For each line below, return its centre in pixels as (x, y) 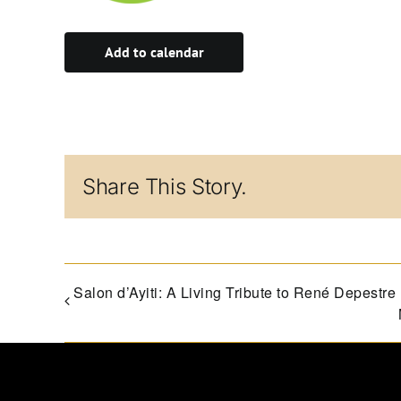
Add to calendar (154, 52)
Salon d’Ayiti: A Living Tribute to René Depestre (235, 292)
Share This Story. (165, 186)
